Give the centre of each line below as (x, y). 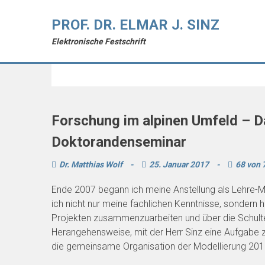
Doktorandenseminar (119, 142)
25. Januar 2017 (180, 164)
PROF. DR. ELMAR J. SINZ (135, 25)
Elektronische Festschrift (98, 41)
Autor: (97, 58)
